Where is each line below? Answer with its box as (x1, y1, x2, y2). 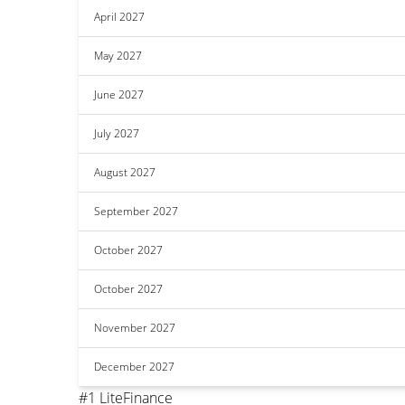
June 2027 (94, 87, 144, 102)
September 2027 (94, 203, 178, 219)
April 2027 (94, 9, 145, 24)
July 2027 (94, 126, 139, 141)
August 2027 (94, 165, 155, 180)
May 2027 (94, 48, 142, 63)
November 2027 (94, 320, 175, 335)
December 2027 (94, 359, 174, 374)
